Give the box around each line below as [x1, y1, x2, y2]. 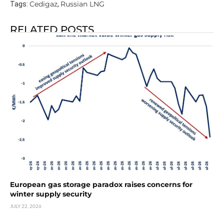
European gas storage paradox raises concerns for [10, 180, 192, 189]
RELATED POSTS [10, 23, 94, 35]
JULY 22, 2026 [10, 203, 41, 209]
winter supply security [10, 189, 91, 199]
